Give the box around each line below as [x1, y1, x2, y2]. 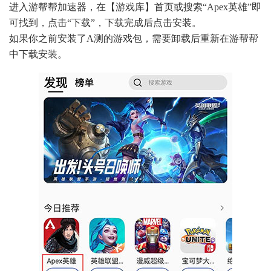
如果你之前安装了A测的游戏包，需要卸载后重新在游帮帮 [9, 33, 258, 44]
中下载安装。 [9, 49, 67, 60]
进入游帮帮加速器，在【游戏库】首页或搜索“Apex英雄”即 [9, 2, 261, 13]
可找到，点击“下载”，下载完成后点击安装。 [9, 18, 201, 28]
